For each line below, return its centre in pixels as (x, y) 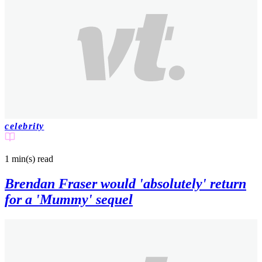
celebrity (25, 126)
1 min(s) (20, 159)
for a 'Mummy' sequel (69, 200)
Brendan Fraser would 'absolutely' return (125, 184)
